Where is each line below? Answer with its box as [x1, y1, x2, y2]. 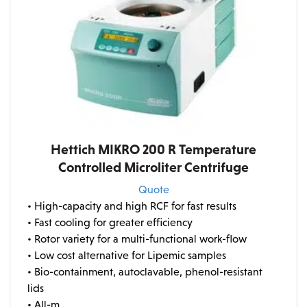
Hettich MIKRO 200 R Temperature [51, 142, 256, 158]
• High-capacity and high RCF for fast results [27, 200, 236, 212]
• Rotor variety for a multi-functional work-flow [27, 233, 247, 245]
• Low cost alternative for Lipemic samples [27, 249, 226, 262]
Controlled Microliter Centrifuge [58, 160, 249, 175]
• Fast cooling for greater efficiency [27, 217, 193, 229]
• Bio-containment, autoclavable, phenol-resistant [27, 266, 262, 278]
